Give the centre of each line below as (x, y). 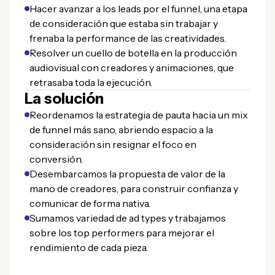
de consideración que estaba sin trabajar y (124, 23)
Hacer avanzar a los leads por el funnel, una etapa (138, 9)
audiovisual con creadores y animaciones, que (132, 68)
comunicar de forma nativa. (90, 203)
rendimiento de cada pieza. (89, 247)
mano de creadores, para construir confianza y (134, 188)
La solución (64, 99)
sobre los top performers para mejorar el (122, 233)
